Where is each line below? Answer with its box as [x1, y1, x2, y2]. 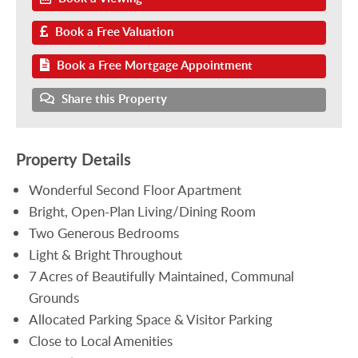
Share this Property [58, 89, 167, 107]
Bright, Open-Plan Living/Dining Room [29, 201, 257, 221]
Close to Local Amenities [29, 331, 173, 350]
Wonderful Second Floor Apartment [29, 180, 242, 199]
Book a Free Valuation [52, 22, 173, 40]
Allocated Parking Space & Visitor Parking [29, 309, 273, 328]
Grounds [29, 288, 80, 307]
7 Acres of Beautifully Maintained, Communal [29, 266, 295, 285]
